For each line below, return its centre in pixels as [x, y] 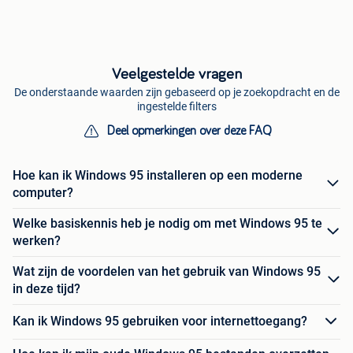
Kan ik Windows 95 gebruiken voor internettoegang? [160, 321]
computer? [43, 192]
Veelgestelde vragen [176, 74]
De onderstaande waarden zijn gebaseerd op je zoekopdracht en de [176, 92]
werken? [37, 240]
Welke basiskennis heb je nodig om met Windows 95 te [167, 223]
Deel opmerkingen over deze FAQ [189, 130]
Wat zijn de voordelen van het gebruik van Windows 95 [167, 271]
